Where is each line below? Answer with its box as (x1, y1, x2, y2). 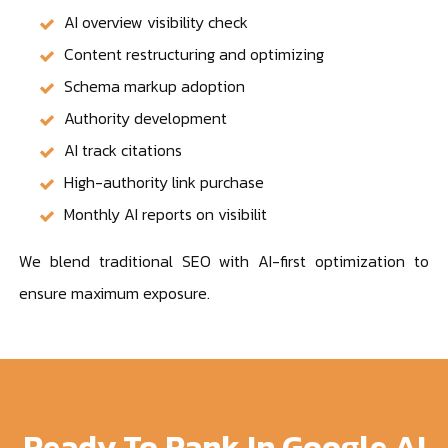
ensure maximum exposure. (19, 280, 211, 305)
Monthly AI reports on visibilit (64, 201, 268, 226)
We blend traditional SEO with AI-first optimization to (19, 248, 429, 273)
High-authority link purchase (64, 169, 265, 194)
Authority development (64, 105, 228, 130)
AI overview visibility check (64, 9, 249, 34)
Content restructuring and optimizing (64, 41, 325, 66)
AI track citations (64, 137, 183, 162)
